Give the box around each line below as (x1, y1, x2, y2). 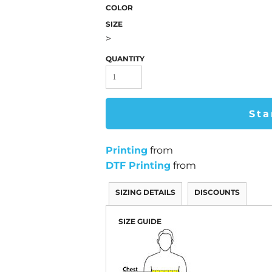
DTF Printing (106, 160, 171, 171)
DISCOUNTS (194, 188, 240, 197)
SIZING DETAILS (115, 188, 175, 197)
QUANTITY (106, 54, 144, 63)
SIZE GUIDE (118, 217, 161, 226)
